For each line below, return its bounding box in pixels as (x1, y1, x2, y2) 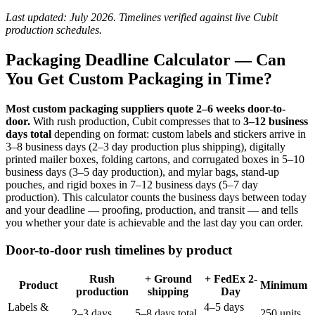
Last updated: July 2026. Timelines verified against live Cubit (6, 11, 278, 23)
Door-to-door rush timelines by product (6, 242, 232, 257)
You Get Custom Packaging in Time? (6, 69, 272, 88)
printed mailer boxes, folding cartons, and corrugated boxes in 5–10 (6, 153, 304, 165)
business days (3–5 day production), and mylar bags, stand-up (6, 165, 279, 178)
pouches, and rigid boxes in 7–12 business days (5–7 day (6, 178, 258, 191)
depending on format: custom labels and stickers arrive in (51, 127, 306, 140)
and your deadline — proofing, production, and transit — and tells (6, 203, 298, 216)
